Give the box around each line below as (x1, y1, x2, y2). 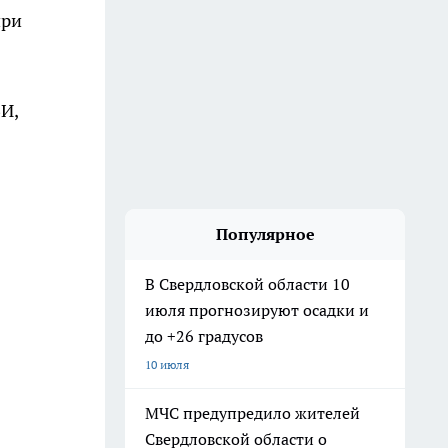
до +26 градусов (145, 326, 263, 346)
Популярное (215, 224, 315, 244)
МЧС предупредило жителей (145, 403, 360, 423)
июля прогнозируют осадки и (145, 300, 369, 320)
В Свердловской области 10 (145, 274, 350, 294)
